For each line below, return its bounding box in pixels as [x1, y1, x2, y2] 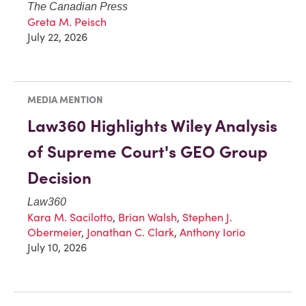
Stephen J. [182, 210, 232, 225]
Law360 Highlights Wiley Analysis [27, 115, 277, 137]
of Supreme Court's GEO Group [27, 141, 268, 163]
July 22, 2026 [27, 30, 87, 44]
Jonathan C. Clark [87, 225, 174, 240]
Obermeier [27, 225, 81, 240]
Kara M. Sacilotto [27, 210, 113, 225]
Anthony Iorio [180, 225, 245, 240]
